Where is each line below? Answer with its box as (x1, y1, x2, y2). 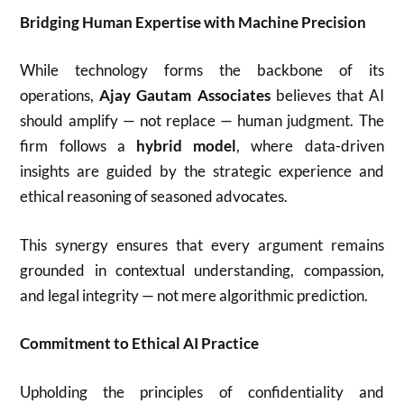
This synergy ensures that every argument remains (20, 234, 384, 254)
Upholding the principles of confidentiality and (20, 381, 384, 401)
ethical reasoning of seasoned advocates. (20, 187, 289, 206)
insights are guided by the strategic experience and (20, 161, 384, 180)
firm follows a (20, 136, 136, 155)
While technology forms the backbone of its (20, 60, 384, 79)
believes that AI (270, 86, 384, 105)
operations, (20, 86, 100, 105)
